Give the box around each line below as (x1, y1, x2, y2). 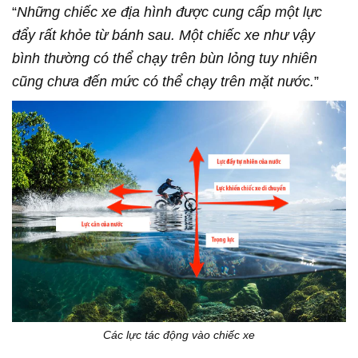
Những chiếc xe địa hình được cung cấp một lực (17, 4, 322, 21)
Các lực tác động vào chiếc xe (103, 328, 255, 342)
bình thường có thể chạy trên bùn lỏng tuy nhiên (12, 50, 317, 67)
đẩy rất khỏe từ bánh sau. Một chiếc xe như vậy (12, 27, 315, 44)
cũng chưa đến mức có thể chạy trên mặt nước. (12, 74, 314, 90)
